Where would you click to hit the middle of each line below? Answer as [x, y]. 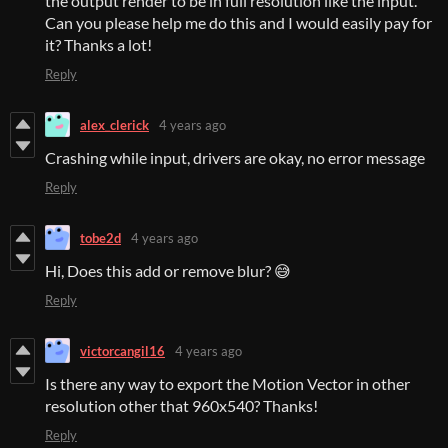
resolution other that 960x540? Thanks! [181, 406]
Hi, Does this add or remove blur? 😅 [168, 271]
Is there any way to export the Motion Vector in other [227, 384]
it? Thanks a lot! [100, 45]
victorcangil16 [122, 350]
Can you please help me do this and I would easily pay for [238, 23]
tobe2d [100, 237]
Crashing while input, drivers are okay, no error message [235, 158]
